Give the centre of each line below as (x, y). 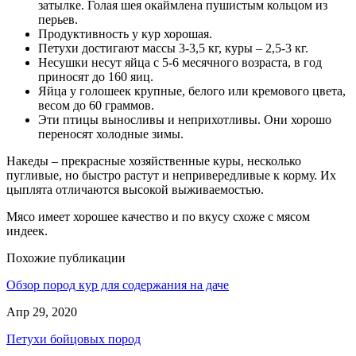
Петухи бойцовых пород (74, 339)
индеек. (27, 230)
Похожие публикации (66, 257)
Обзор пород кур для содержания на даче (118, 284)
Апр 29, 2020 (42, 311)
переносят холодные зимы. (111, 133)
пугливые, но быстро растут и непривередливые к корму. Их (171, 175)
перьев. (58, 19)
